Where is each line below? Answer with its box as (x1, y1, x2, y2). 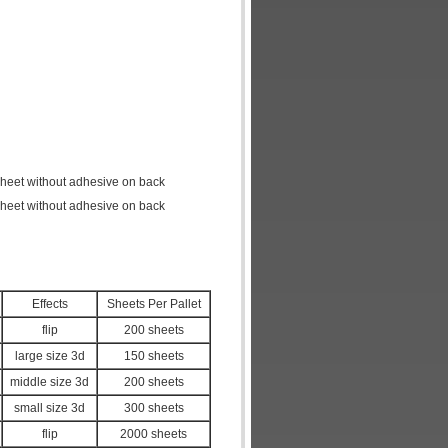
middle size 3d (10, 375, 89, 389)
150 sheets (123, 349, 184, 363)
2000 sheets (120, 427, 187, 441)
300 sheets (123, 401, 184, 415)
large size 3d (14, 349, 85, 363)
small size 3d (14, 401, 85, 415)
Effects (31, 297, 68, 311)
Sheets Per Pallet (106, 297, 201, 311)
